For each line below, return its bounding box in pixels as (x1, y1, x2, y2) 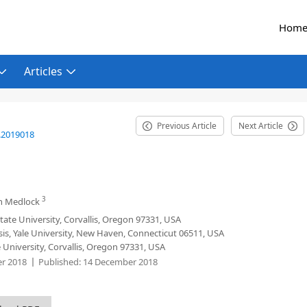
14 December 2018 (81, 256, 158, 268)
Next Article (238, 120, 283, 132)
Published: (38, 256, 81, 268)
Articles (24, 64, 62, 79)
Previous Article (157, 120, 217, 132)
